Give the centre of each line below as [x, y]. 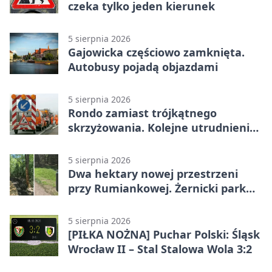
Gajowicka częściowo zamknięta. [156, 52]
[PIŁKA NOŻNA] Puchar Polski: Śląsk [164, 234]
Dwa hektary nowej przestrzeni [153, 173]
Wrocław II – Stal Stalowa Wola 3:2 [160, 249]
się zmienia [99, 202]
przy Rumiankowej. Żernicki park [157, 188]
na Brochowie [105, 142]
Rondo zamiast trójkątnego [142, 113]
